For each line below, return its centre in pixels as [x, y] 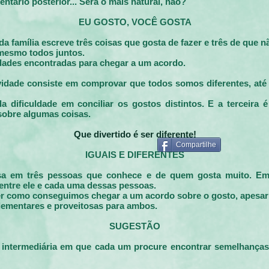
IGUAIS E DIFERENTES [135, 155]
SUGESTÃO [135, 226]
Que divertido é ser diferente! [135, 134]
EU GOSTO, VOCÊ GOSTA [135, 22]
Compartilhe [196, 145]
